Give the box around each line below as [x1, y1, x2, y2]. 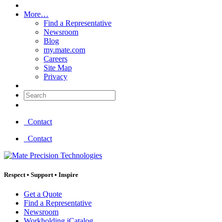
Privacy [44, 72, 67, 81]
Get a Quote [24, 190, 62, 199]
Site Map [44, 63, 72, 72]
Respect [4, 170, 25, 178]
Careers [44, 54, 67, 63]
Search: [23, 89, 47, 98]
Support [31, 170, 53, 178]
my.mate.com [44, 45, 85, 54]
